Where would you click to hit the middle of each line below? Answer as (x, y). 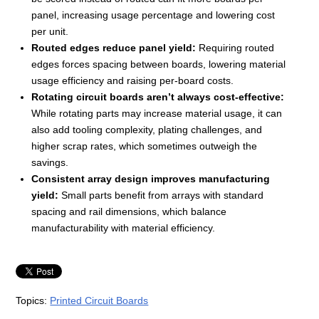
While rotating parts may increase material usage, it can (157, 114)
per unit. (50, 32)
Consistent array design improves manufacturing (151, 179)
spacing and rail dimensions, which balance (129, 212)
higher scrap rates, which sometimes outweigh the (144, 146)
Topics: (33, 301)
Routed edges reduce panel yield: (114, 48)
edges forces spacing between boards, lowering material (158, 64)
